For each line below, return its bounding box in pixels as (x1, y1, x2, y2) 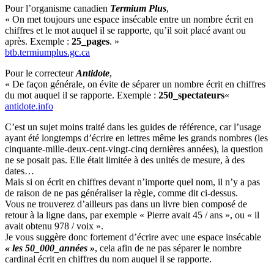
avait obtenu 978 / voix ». (5, 220, 103, 231)
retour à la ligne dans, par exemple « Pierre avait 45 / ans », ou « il (5, 209, 259, 220)
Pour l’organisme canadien (5, 2, 110, 13)
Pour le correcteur (5, 67, 76, 78)
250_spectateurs (158, 89, 224, 100)
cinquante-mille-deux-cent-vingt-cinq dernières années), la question (5, 143, 263, 154)
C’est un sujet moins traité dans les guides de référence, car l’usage (5, 121, 261, 132)
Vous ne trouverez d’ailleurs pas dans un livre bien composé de (5, 198, 247, 209)
